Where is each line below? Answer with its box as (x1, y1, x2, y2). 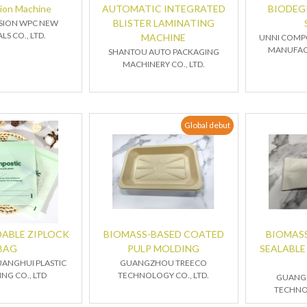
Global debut (184, 120, 230, 131)
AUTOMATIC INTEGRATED (101, 3, 225, 14)
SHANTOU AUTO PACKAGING (108, 47, 219, 57)
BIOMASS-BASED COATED (103, 228, 224, 240)
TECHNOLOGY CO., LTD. (118, 270, 210, 280)
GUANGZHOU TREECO (120, 258, 208, 268)
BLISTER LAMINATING (112, 17, 214, 29)
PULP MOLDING (127, 243, 200, 254)
